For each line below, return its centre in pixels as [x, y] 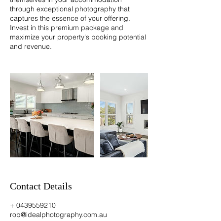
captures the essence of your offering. [70, 18]
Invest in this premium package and [67, 28]
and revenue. [31, 46]
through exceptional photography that [70, 9]
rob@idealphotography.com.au [58, 215]
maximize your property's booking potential [78, 37]
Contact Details [41, 186]
